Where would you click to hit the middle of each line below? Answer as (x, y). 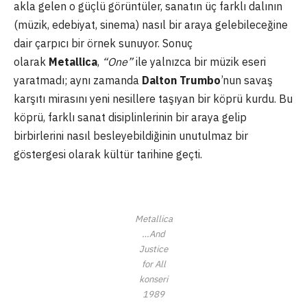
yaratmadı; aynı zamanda (78, 81)
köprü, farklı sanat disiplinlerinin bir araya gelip (130, 118)
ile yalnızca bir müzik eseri (201, 62)
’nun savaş (247, 81)
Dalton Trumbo (181, 81)
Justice (153, 248)
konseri (153, 279)
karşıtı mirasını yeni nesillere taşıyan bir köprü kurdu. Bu (153, 99)
